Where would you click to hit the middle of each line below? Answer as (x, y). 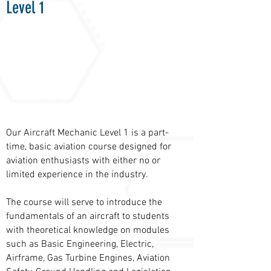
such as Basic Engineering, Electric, (80, 244)
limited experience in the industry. (77, 175)
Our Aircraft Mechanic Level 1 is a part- (87, 133)
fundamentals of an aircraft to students (88, 217)
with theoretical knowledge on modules (88, 230)
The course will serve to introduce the (84, 203)
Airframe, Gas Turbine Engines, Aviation (88, 258)
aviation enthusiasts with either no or (83, 161)
